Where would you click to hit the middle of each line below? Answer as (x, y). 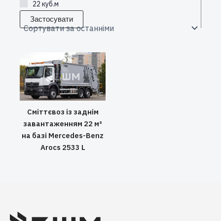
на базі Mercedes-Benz (63, 136)
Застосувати (52, 19)
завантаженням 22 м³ (63, 124)
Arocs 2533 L (63, 147)
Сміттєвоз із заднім (63, 112)
